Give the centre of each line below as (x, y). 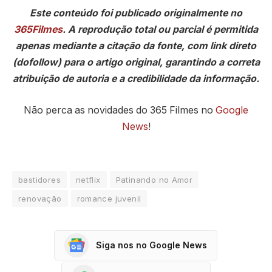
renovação (40, 198)
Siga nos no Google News (151, 245)
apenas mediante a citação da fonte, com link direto (136, 46)
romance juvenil (109, 198)
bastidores (39, 179)
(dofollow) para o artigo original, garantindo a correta (136, 63)
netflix (88, 179)
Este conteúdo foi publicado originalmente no (136, 13)
